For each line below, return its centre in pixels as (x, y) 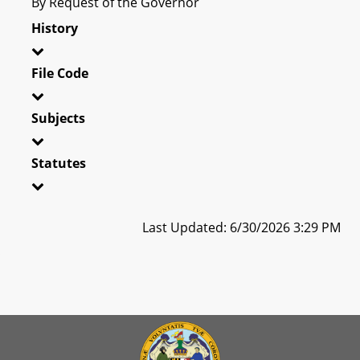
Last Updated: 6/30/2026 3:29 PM (241, 227)
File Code (60, 73)
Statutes (59, 163)
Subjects (58, 118)
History (55, 28)
